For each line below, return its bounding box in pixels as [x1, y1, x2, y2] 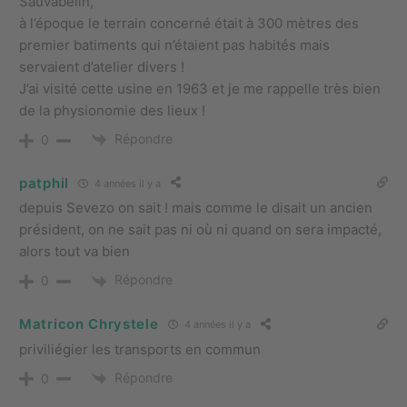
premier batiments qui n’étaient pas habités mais [19, 36, 330, 55]
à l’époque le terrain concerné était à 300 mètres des [19, 15, 359, 33]
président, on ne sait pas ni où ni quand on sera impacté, [19, 221, 382, 239]
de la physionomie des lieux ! [19, 102, 205, 120]
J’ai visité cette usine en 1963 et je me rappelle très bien [19, 80, 381, 98]
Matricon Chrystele [19, 315, 159, 333]
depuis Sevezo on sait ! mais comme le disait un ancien [19, 199, 372, 217]
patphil [19, 174, 69, 192]
